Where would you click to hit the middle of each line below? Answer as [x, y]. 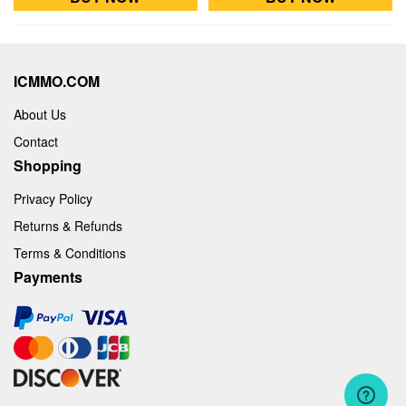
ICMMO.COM [57, 81]
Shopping [48, 165]
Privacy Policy [53, 198]
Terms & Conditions [70, 252]
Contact [36, 141]
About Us [40, 114]
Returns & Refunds [68, 225]
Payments [48, 276]
